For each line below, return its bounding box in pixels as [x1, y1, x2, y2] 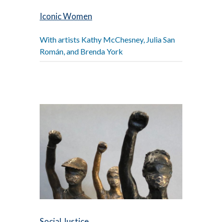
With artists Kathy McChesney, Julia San [40, 35, 175, 45]
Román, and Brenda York [40, 47, 123, 56]
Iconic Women [40, 11, 92, 22]
